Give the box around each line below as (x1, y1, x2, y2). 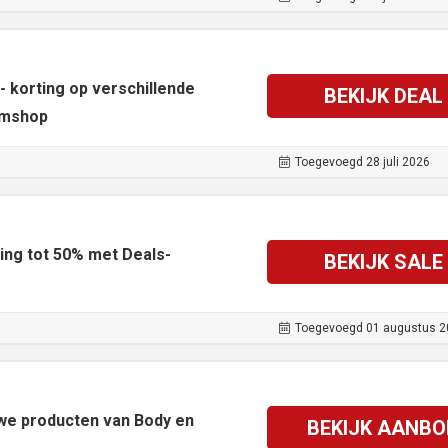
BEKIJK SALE (323, 250, 443, 275)
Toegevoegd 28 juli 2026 (295, 155, 430, 170)
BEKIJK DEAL (323, 84, 443, 109)
